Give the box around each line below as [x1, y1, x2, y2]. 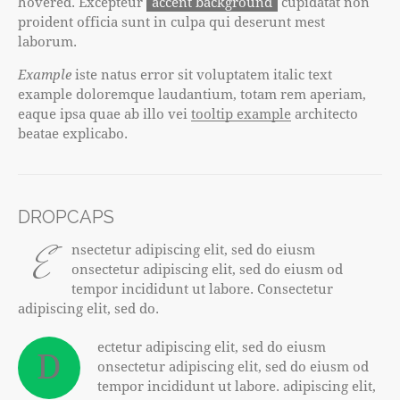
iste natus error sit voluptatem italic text [71, 65, 332, 84]
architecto [291, 104, 358, 123]
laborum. [18, 32, 77, 51]
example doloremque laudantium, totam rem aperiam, [18, 85, 366, 104]
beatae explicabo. [18, 124, 128, 143]
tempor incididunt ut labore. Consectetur [71, 279, 333, 298]
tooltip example [191, 104, 291, 123]
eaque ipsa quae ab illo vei [18, 104, 191, 123]
